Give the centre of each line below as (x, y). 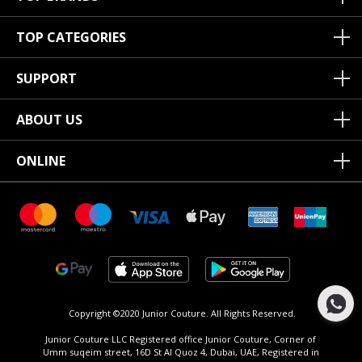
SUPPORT (46, 79)
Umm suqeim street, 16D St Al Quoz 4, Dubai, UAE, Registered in (181, 352)
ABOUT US (49, 120)
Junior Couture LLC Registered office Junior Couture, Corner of (181, 339)
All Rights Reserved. (253, 314)
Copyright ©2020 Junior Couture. (138, 314)
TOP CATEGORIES (71, 38)
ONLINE (41, 161)
